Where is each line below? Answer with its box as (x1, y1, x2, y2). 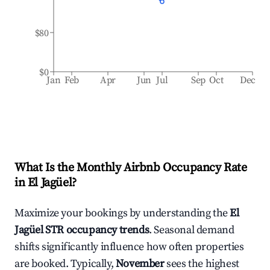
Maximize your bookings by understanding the (14, 206, 230, 220)
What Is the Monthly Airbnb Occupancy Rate (14, 160, 247, 175)
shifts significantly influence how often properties (14, 240, 244, 254)
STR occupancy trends (43, 223, 149, 237)
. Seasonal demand (149, 223, 234, 237)
